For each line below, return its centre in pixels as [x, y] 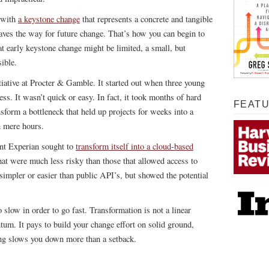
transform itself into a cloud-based [134, 146]
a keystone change [49, 19]
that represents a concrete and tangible [146, 19]
